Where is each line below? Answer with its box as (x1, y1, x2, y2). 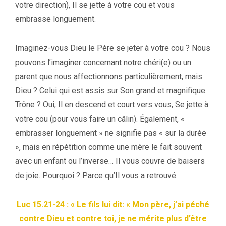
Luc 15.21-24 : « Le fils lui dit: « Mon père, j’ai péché (17, 199, 209, 209)
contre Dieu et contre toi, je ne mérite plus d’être (19, 213, 207, 223)
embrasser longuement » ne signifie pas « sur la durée (15, 128, 206, 138)
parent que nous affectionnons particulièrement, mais (15, 71, 202, 81)
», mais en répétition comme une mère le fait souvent (15, 142, 202, 152)
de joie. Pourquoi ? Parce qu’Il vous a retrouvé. (15, 170, 178, 180)
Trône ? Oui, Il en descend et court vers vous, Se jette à (15, 99, 208, 109)
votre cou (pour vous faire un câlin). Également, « (15, 114, 185, 124)
